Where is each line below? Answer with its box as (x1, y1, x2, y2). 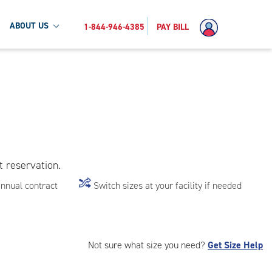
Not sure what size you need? (88, 239, 208, 251)
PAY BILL (157, 21, 189, 33)
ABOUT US (10, 19, 49, 32)
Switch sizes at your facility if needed (93, 179, 242, 192)
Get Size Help (208, 239, 263, 251)
